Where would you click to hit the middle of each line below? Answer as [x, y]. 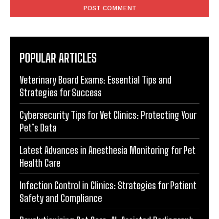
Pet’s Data [38, 128]
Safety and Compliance [61, 198]
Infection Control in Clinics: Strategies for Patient [108, 186]
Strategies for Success [61, 93]
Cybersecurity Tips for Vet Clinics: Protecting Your [108, 115]
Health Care [40, 163]
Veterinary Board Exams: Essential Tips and [96, 80]
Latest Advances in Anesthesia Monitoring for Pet [108, 150]
